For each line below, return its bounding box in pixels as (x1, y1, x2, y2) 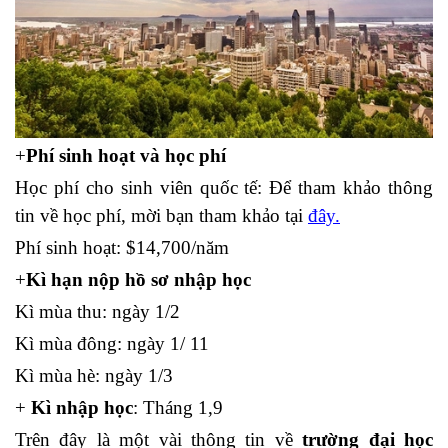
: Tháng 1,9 (133, 396, 223, 418)
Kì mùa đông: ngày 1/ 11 (15, 332, 209, 354)
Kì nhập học (31, 396, 133, 418)
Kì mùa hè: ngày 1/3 (15, 364, 173, 386)
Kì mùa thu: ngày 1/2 (15, 300, 180, 322)
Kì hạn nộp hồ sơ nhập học (26, 268, 251, 290)
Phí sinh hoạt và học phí (26, 144, 226, 166)
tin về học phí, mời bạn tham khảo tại (15, 204, 308, 226)
